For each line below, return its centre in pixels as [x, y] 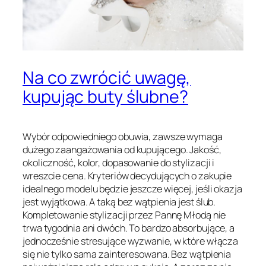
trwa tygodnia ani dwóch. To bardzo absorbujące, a [129, 228]
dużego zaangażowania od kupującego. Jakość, [122, 149]
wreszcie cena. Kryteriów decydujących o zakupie [127, 175]
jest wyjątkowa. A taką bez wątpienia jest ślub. [119, 202]
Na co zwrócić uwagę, [107, 78]
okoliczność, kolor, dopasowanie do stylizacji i [119, 162]
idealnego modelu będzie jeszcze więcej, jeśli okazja [132, 189]
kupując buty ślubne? [105, 97]
